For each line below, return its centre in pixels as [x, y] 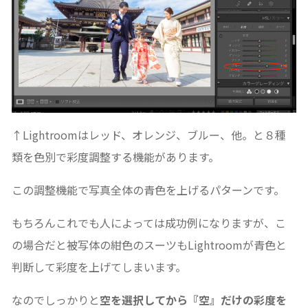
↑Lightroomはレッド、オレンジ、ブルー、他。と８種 [148, 134]
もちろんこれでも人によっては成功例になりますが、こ [148, 222]
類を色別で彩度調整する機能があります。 [115, 156]
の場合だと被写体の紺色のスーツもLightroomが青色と [149, 244]
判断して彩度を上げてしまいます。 [99, 266]
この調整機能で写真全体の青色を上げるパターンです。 [148, 189]
